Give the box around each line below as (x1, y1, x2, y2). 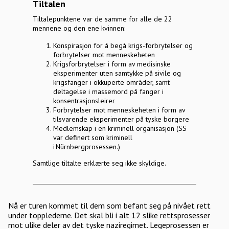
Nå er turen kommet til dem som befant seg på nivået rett (8, 200, 211, 211)
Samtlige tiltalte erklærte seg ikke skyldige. (33, 158, 169, 168)
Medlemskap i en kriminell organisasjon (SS (53, 124, 187, 133)
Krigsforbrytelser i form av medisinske (53, 59, 171, 68)
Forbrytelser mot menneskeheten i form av (53, 105, 185, 114)
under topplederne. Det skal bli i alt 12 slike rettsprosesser (8, 210, 210, 220)
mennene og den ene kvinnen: (33, 24, 128, 33)
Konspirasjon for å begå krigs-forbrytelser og (53, 41, 193, 50)
